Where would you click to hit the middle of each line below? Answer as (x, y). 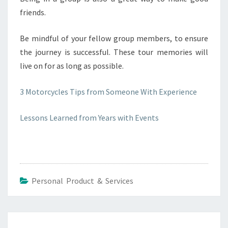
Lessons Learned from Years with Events (89, 118)
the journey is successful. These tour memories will (114, 52)
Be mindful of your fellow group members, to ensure (114, 38)
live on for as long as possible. (72, 66)
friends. (33, 12)
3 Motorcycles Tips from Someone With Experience (108, 92)
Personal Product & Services (82, 181)
